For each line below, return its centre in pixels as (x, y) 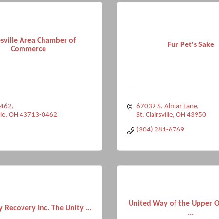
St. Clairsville (154, 115)
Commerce (28, 49)
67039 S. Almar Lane (166, 106)
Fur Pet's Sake (191, 45)
